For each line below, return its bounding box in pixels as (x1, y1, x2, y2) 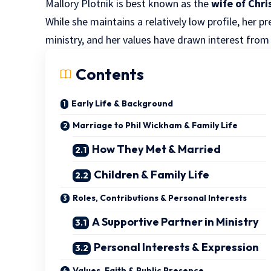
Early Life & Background (71, 97, 174, 109)
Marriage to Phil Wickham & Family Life (73, 119, 238, 131)
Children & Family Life (94, 167, 210, 181)
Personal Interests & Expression (94, 240, 260, 254)
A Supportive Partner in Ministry (92, 214, 260, 229)
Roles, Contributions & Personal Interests (73, 192, 247, 203)
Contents (76, 64, 145, 84)
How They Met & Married (92, 142, 221, 156)
